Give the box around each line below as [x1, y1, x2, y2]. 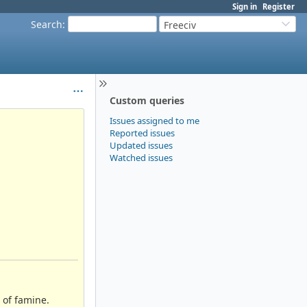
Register [262, 1, 295, 12]
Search [31, 17, 62, 31]
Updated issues [110, 138, 173, 151]
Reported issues [110, 126, 175, 139]
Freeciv [164, 19, 196, 32]
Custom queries [110, 93, 184, 107]
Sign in [232, 1, 257, 12]
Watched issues [110, 151, 173, 164]
